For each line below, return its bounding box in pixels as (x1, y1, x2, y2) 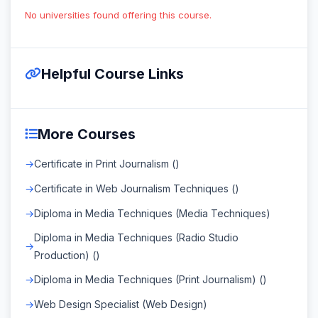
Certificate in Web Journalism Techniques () (34, 182, 239, 194)
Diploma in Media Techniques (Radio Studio (34, 231, 238, 243)
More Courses (38, 125, 136, 143)
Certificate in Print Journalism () (34, 157, 180, 170)
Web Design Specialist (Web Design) (34, 297, 207, 310)
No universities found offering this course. (25, 9, 212, 21)
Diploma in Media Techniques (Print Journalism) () (34, 273, 267, 285)
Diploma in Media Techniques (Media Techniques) (34, 207, 270, 219)
